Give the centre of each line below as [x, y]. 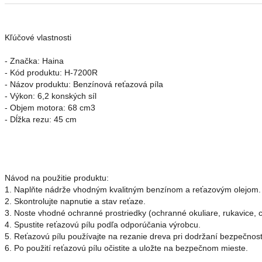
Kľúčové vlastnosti [38, 38]
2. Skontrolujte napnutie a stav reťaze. [76, 201]
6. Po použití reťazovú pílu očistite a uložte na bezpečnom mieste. [126, 248]
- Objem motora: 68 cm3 [50, 108]
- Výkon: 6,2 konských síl [51, 96]
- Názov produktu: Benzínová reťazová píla [84, 85]
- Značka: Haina [34, 61]
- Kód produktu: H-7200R [51, 73]
